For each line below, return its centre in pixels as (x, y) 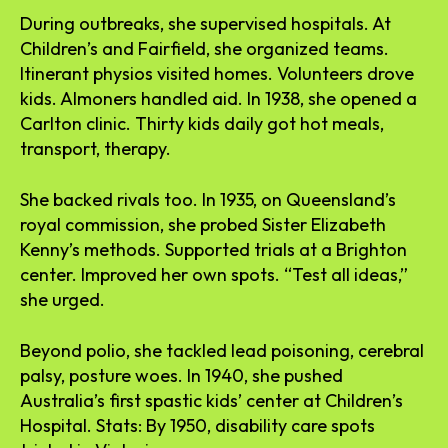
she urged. (62, 299)
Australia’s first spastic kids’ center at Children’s (211, 400)
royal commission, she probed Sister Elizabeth (203, 224)
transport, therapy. (95, 148)
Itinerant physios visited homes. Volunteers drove (217, 73)
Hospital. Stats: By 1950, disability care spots (197, 425)
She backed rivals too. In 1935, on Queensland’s (208, 199)
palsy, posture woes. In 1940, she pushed (181, 375)
